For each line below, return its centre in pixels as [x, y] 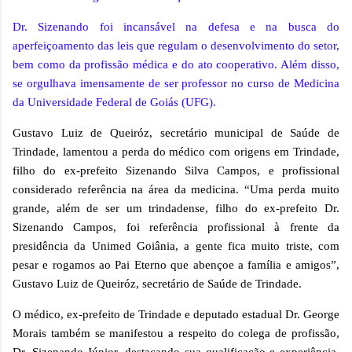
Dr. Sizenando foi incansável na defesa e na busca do [176, 27]
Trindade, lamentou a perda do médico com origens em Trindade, [176, 152]
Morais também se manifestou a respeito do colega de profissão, [176, 334]
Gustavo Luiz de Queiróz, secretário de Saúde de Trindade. [157, 284]
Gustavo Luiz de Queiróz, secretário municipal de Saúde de [176, 133]
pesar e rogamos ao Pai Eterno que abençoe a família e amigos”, [176, 265]
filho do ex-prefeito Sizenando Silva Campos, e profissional [176, 171]
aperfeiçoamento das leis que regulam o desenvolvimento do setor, [176, 46]
